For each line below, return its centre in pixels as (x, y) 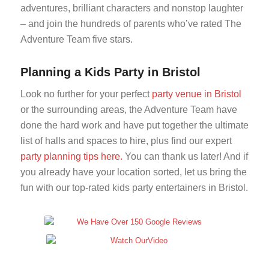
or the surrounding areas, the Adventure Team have (128, 109)
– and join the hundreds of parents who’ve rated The (131, 23)
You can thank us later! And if (185, 156)
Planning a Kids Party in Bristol (110, 72)
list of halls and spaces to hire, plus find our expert (126, 141)
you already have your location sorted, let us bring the (133, 172)
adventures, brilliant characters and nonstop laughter (131, 8)
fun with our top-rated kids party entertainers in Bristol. (134, 187)
